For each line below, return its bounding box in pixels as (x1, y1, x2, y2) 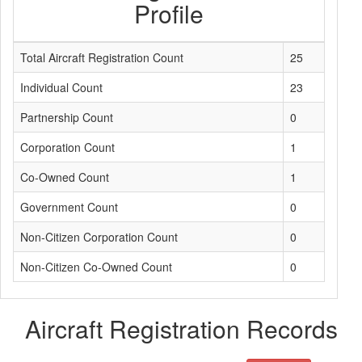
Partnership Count (20, 109, 113, 125)
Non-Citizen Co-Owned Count (20, 259, 172, 275)
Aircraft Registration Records (24, 311, 338, 346)
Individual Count (20, 79, 103, 95)
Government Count (20, 199, 118, 215)
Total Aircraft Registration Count (20, 49, 183, 65)
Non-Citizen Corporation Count (20, 229, 178, 245)
